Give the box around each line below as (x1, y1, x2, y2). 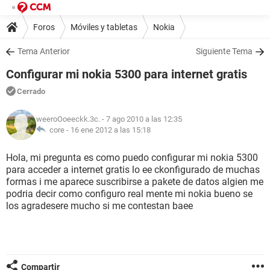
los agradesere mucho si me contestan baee (6, 200, 193, 212)
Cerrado (17, 87, 45, 96)
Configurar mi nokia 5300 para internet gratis (6, 67, 247, 81)
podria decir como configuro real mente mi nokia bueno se (6, 188, 253, 199)
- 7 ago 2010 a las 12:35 (100, 115, 182, 124)
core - (46, 125, 71, 134)
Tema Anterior (17, 46, 70, 56)
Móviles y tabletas (71, 22, 137, 32)
